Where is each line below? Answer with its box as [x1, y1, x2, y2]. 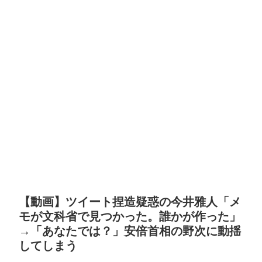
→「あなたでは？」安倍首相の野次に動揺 [19, 225, 241, 238]
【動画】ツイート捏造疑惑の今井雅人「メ [19, 195, 241, 209]
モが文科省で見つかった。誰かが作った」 [19, 210, 241, 223]
